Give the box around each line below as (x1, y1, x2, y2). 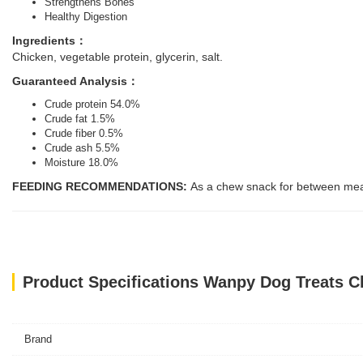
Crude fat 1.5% (45, 113, 115, 125)
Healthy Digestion (45, 11, 127, 23)
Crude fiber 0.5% (45, 127, 123, 139)
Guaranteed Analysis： (12, 75, 139, 88)
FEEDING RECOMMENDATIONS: (12, 180, 187, 193)
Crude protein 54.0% (45, 98, 140, 110)
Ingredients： (12, 34, 87, 47)
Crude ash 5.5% (45, 142, 120, 154)
